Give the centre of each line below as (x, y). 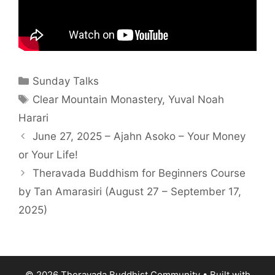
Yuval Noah (196, 99)
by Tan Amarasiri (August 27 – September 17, (130, 191)
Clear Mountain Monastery (98, 99)
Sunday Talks (66, 81)
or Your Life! (48, 154)
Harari (33, 118)
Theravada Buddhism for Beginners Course (139, 173)
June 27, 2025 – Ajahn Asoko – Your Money (139, 136)
